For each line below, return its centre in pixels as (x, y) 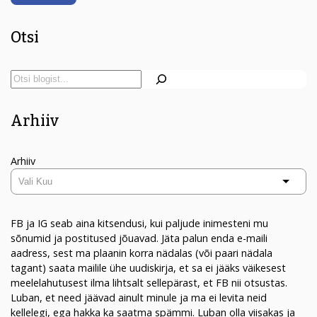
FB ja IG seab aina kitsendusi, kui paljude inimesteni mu (139, 223)
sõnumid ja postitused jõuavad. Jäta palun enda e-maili (139, 238)
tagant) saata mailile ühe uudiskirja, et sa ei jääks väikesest (148, 267)
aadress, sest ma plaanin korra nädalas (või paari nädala (142, 253)
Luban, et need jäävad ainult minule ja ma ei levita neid (139, 297)
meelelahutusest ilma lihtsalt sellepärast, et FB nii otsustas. (149, 282)
